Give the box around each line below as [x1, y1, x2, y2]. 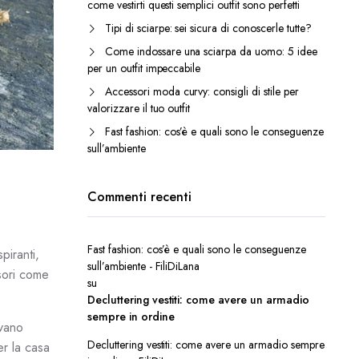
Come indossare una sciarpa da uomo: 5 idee [105, 43, 317, 59]
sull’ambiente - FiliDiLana [87, 258, 200, 274]
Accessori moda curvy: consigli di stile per [105, 83, 299, 99]
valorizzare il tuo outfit [87, 100, 191, 116]
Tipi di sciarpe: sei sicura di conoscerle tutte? [105, 20, 312, 36]
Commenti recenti [87, 188, 192, 206]
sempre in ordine [87, 309, 175, 325]
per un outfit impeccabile [87, 60, 201, 76]
